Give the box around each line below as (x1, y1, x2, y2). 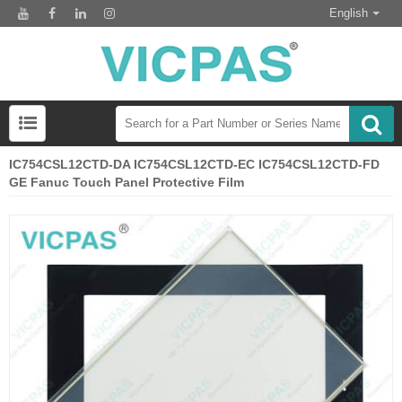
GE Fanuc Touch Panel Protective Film (9, 175, 244, 190)
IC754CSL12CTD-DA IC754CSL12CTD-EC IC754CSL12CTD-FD (9, 157, 380, 172)
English (329, 6, 368, 20)
